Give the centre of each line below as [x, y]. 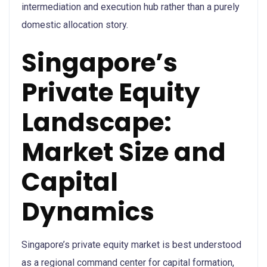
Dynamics [88, 212]
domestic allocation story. [75, 24]
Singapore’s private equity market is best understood [131, 244]
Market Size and [124, 152]
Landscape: [97, 122]
